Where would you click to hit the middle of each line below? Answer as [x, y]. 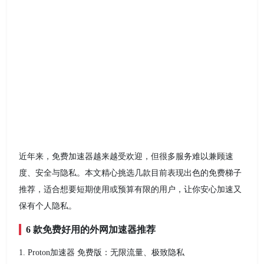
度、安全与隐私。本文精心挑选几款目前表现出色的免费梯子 [130, 173]
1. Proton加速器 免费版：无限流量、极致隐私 [102, 253]
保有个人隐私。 [48, 206]
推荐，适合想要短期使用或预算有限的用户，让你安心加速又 [130, 190]
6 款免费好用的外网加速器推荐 [91, 230]
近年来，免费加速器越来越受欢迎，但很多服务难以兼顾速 [126, 157]
